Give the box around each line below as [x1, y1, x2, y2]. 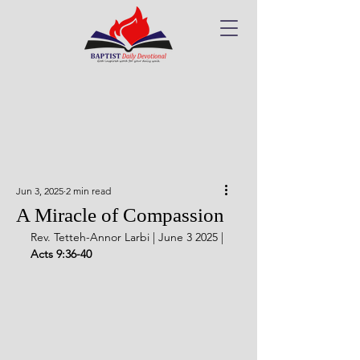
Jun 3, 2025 [16, 185, 63, 197]
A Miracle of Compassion [16, 204, 224, 226]
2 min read [66, 185, 111, 197]
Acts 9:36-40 [31, 247, 92, 261]
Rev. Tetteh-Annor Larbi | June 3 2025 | [31, 230, 227, 244]
